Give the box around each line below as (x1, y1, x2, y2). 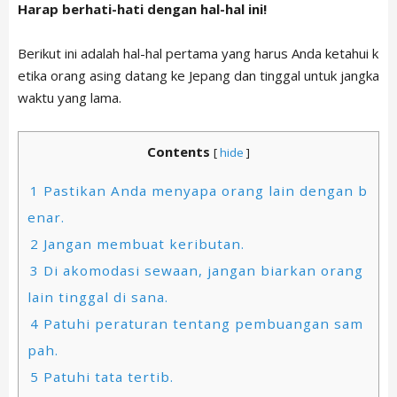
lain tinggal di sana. (27, 287, 168, 306)
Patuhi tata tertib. (39, 367, 174, 385)
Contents (147, 143, 210, 161)
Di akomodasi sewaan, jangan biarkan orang (39, 261, 363, 279)
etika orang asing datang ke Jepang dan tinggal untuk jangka (18, 66, 379, 85)
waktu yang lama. (18, 89, 121, 107)
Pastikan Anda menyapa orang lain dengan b (39, 181, 368, 199)
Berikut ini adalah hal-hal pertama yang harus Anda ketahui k (18, 44, 378, 63)
